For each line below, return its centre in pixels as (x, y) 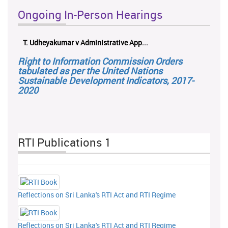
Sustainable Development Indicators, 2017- (106, 80)
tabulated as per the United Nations (90, 70)
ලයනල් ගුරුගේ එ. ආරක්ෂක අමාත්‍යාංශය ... (117, 42)
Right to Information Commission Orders (100, 61)
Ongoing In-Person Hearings (90, 14)
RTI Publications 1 (64, 142)
